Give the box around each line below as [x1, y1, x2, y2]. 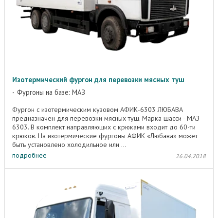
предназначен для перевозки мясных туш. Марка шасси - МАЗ [12, 113, 200, 123]
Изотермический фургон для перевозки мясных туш [12, 74, 184, 84]
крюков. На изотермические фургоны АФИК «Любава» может [12, 131, 198, 140]
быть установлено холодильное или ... [12, 140, 127, 149]
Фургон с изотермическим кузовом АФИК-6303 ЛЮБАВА [12, 105, 183, 114]
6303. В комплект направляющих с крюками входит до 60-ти [12, 122, 196, 131]
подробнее [12, 151, 47, 160]
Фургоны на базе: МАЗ [17, 87, 85, 97]
